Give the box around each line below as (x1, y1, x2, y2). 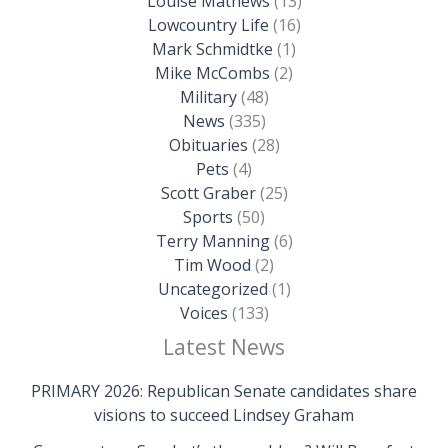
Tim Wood (174, 253, 251, 276)
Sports (183, 205, 233, 228)
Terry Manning (155, 229, 270, 252)
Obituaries (168, 133, 248, 156)
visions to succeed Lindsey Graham (94, 403, 354, 426)
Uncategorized (157, 277, 268, 300)
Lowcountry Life (147, 13, 269, 36)
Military (179, 85, 237, 108)
